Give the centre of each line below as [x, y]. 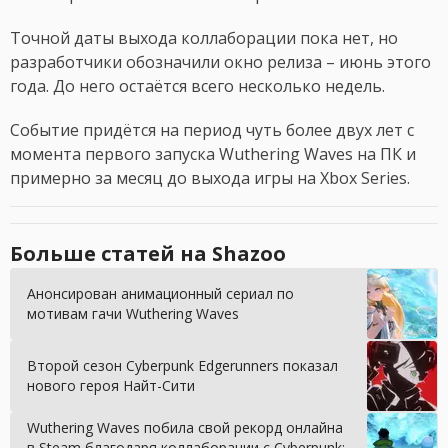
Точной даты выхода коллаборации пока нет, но [204, 38]
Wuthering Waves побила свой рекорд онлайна [185, 428]
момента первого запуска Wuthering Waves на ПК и [213, 154]
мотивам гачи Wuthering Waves [133, 314]
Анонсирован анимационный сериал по [160, 294]
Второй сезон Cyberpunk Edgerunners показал [182, 366]
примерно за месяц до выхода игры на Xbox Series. [210, 178]
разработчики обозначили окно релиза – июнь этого [220, 62]
